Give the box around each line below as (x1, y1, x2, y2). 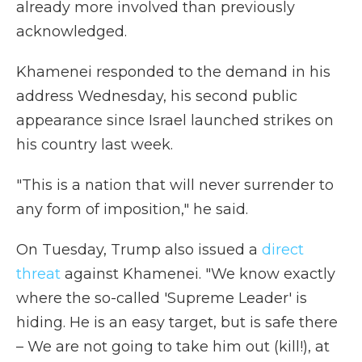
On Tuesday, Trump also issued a (16, 241, 262, 259)
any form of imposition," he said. (16, 200, 248, 218)
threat (16, 265, 61, 283)
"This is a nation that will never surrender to (16, 176, 334, 194)
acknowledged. (16, 23, 127, 40)
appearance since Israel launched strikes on (16, 112, 334, 129)
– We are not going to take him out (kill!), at (16, 338, 330, 356)
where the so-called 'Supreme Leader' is (16, 289, 307, 307)
